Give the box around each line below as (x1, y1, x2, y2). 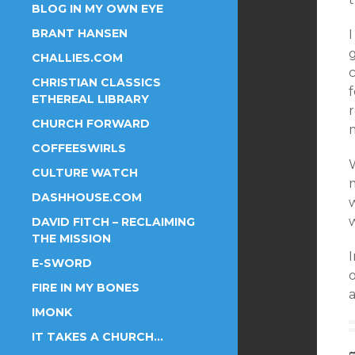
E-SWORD (32, 256, 92, 270)
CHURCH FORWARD (32, 116, 150, 131)
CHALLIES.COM (32, 51, 123, 65)
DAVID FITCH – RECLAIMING (32, 215, 195, 229)
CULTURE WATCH (32, 166, 138, 180)
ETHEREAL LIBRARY (32, 92, 149, 106)
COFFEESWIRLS (32, 141, 126, 155)
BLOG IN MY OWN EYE (32, 2, 163, 16)
